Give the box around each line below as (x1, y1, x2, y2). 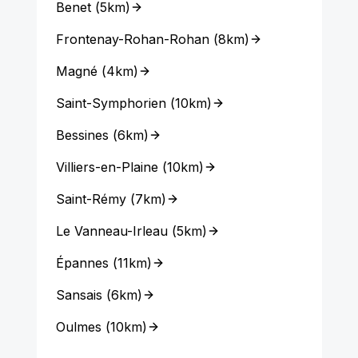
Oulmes (55, 319, 101, 335)
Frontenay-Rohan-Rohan (55, 31, 209, 47)
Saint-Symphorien (55, 95, 166, 111)
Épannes (55, 255, 109, 271)
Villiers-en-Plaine (55, 159, 158, 175)
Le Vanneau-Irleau (55, 223, 168, 239)
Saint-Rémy (55, 191, 126, 207)
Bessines (55, 127, 109, 143)
